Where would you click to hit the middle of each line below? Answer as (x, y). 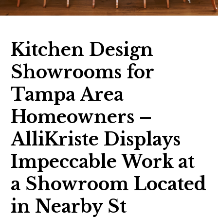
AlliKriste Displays (96, 139)
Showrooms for (82, 72)
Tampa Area (67, 95)
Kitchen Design (82, 50)
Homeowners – (82, 117)
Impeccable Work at (103, 162)
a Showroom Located (109, 184)
